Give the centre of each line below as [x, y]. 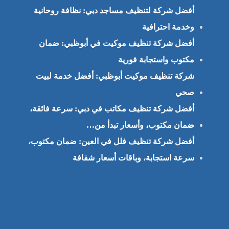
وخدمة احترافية [168, 27]
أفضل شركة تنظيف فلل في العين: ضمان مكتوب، [111, 141]
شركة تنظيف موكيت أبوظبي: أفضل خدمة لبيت [115, 76]
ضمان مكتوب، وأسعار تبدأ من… [140, 125]
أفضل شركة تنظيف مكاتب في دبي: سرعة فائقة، [112, 109]
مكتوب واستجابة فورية [156, 60]
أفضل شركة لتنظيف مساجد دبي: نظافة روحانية [114, 10]
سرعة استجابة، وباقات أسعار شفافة [133, 158]
